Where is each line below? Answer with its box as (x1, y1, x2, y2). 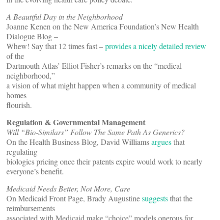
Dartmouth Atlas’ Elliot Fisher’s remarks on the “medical (6, 60, 182, 71)
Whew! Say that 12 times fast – (6, 41, 105, 51)
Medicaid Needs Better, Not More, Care (6, 183, 130, 193)
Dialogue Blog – (6, 31, 58, 41)
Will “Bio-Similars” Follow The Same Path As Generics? (6, 127, 185, 137)
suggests (142, 193, 168, 203)
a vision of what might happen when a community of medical (6, 80, 196, 90)
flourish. (6, 100, 32, 110)
